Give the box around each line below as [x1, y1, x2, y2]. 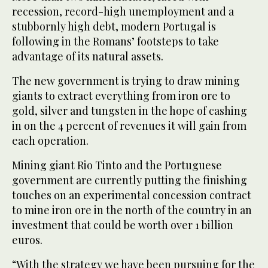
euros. [12, 233, 42, 248]
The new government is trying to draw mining [12, 74, 240, 89]
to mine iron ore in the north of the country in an [12, 203, 252, 218]
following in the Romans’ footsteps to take [12, 34, 219, 49]
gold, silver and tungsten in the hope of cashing [12, 103, 247, 118]
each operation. [12, 133, 89, 148]
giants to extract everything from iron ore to [12, 89, 230, 103]
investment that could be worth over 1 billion [12, 218, 233, 233]
